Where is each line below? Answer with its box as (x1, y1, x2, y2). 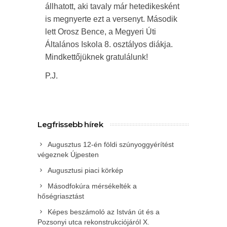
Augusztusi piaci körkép (48, 166, 123, 175)
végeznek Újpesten (37, 150, 99, 159)
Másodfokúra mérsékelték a (48, 182, 137, 191)
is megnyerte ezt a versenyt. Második (45, 15, 177, 24)
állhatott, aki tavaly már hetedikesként (45, 2, 179, 11)
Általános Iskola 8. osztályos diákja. (45, 40, 173, 49)
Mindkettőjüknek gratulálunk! (45, 53, 152, 62)
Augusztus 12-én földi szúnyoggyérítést (48, 140, 174, 149)
